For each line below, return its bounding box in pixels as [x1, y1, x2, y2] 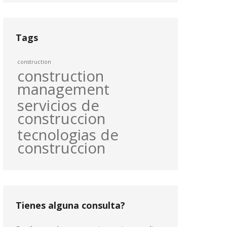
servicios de [17, 95, 99, 116]
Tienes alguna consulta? [16, 199, 125, 211]
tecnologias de [17, 125, 119, 145]
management [17, 79, 109, 99]
